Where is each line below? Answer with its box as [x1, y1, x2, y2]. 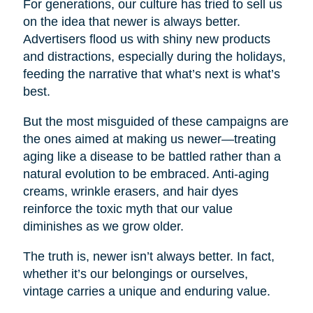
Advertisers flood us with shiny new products [22, 32, 270, 47]
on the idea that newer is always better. [22, 15, 240, 29]
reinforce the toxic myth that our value [22, 202, 233, 217]
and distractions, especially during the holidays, [22, 50, 286, 64]
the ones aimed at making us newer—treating [22, 132, 276, 147]
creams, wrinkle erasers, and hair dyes [22, 184, 238, 199]
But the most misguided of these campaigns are [22, 115, 289, 129]
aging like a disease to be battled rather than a [22, 150, 281, 164]
